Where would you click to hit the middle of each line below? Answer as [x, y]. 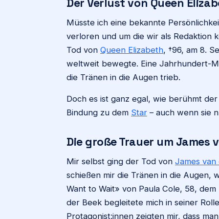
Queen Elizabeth [132, 50]
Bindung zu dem [99, 112]
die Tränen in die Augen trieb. [125, 77]
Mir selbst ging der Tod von [121, 161]
